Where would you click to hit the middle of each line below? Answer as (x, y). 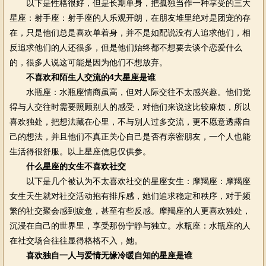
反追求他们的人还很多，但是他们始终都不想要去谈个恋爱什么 (126, 47)
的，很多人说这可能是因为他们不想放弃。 (88, 62)
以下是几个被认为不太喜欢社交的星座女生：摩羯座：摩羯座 (130, 181)
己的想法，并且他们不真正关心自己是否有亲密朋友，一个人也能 (130, 137)
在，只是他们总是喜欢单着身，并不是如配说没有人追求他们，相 (130, 33)
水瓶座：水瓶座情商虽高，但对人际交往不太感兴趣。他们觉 (130, 92)
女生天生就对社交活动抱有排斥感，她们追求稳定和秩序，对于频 (130, 196)
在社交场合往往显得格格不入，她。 (76, 240)
